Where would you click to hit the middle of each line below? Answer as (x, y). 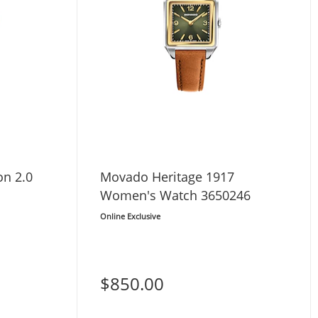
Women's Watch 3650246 (175, 196)
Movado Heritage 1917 (167, 177)
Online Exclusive (130, 216)
